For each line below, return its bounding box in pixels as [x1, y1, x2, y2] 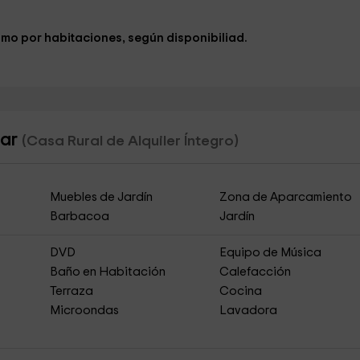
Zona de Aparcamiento [219, 191, 353, 203]
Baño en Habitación [49, 266, 166, 278]
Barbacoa [49, 211, 109, 223]
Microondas [49, 305, 119, 317]
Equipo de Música [219, 247, 322, 259]
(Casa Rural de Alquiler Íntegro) [21, 133, 239, 149]
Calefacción [219, 266, 292, 278]
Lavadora [219, 305, 278, 317]
